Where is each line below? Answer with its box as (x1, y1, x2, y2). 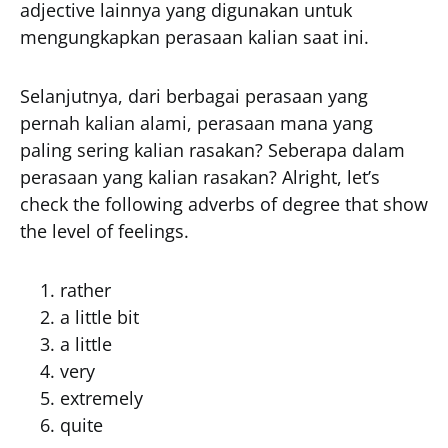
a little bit (60, 305, 139, 329)
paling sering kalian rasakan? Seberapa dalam (20, 138, 405, 162)
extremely (60, 386, 143, 410)
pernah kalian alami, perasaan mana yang (20, 111, 373, 135)
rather (60, 278, 111, 302)
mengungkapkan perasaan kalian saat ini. (20, 25, 369, 49)
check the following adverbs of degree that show (20, 192, 428, 216)
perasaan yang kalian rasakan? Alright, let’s (20, 165, 380, 189)
